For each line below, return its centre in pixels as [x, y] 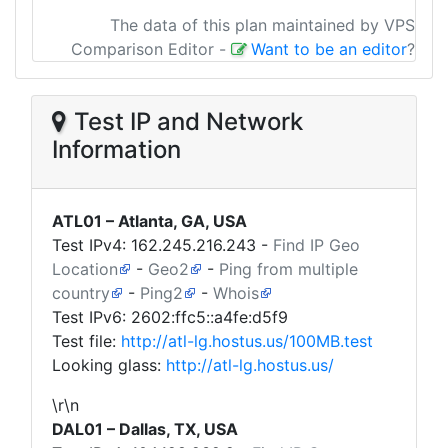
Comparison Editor [145, 49]
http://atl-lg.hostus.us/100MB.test [247, 341]
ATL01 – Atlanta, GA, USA [149, 221]
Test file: [86, 341]
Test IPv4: [91, 245]
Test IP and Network [188, 121]
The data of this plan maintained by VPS [262, 25]
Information [116, 149]
